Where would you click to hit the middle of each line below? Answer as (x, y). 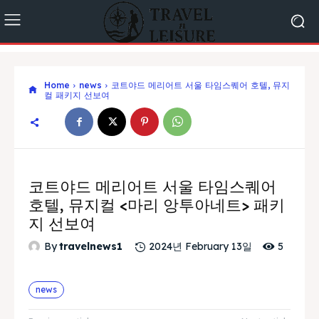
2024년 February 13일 (200, 247)
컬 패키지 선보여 (77, 95)
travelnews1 (91, 247)
